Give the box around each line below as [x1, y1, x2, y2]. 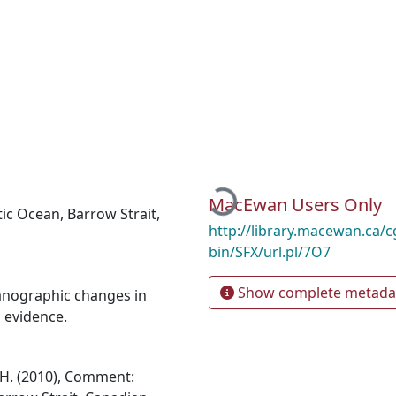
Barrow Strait [67, 204, 156, 224]
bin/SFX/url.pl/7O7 [209, 242, 331, 263]
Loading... [208, 164, 274, 217]
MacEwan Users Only [209, 193, 382, 217]
